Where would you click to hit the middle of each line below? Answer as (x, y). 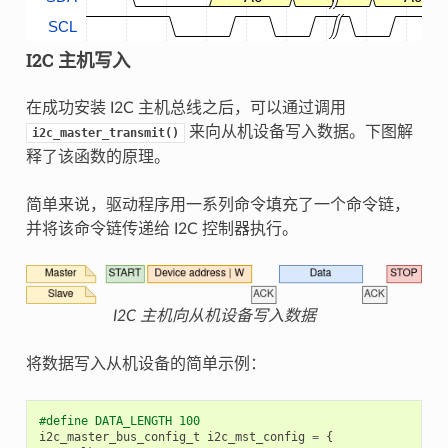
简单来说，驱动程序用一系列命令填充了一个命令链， (217, 204)
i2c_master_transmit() (105, 132)
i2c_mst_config (255, 436)
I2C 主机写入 (77, 59)
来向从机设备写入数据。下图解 (298, 131)
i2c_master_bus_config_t (119, 436)
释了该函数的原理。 (97, 156)
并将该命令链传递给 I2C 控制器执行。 (161, 228)
